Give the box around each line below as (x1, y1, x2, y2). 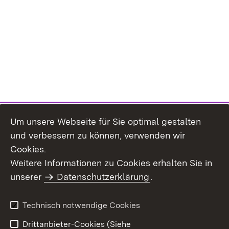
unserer (10, 171, 44, 182)
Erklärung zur (114, 198, 165, 208)
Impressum (10, 182, 52, 192)
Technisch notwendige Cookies (22, 200, 140, 210)
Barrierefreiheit (114, 211, 171, 220)
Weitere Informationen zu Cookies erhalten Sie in (10, 157, 212, 168)
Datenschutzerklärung (57, 171, 150, 182)
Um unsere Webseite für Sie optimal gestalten (10, 116, 201, 127)
